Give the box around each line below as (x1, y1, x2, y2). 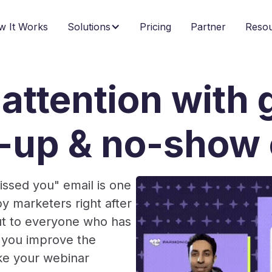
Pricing (139, 21, 171, 33)
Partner (190, 21, 226, 33)
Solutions (67, 21, 110, 33)
